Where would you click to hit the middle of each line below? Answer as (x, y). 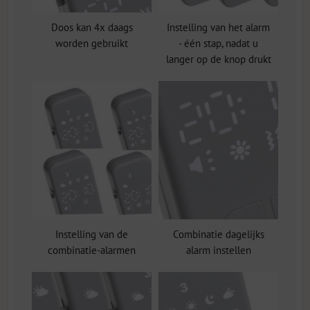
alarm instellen (218, 250)
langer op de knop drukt (218, 59)
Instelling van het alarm (218, 27)
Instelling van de (92, 234)
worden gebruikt (92, 43)
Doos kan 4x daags (92, 27)
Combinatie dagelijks (218, 234)
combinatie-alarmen (92, 250)
